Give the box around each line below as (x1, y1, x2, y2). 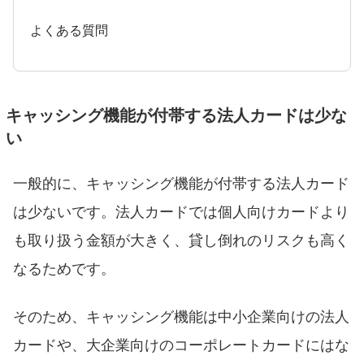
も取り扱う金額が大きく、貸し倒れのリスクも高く (13, 229, 349, 249)
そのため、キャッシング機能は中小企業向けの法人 (13, 305, 349, 326)
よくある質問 (30, 21, 108, 40)
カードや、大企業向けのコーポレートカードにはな (13, 334, 349, 354)
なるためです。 (13, 258, 132, 278)
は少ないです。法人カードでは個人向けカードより (13, 201, 349, 221)
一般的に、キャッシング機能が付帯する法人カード (13, 172, 349, 193)
